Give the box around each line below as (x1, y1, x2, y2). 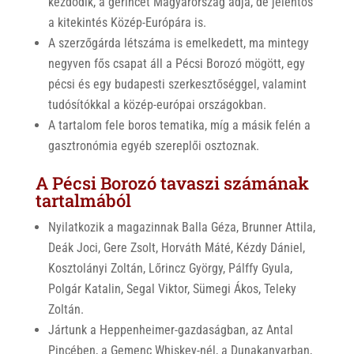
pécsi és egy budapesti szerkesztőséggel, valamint (47, 77, 307, 92)
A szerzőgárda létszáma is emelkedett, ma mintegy (47, 36, 309, 51)
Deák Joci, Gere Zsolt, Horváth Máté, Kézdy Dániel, (47, 240, 305, 255)
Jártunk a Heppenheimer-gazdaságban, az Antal (47, 322, 293, 337)
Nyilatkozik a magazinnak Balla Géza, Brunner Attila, (47, 220, 315, 235)
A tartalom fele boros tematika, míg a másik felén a (47, 118, 311, 133)
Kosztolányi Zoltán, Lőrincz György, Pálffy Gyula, (47, 261, 292, 276)
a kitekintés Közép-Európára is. (47, 15, 206, 30)
